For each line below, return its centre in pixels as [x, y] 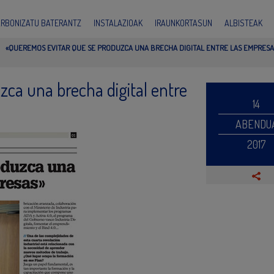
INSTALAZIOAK [118, 23]
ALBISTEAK [243, 23]
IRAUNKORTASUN [183, 23]
